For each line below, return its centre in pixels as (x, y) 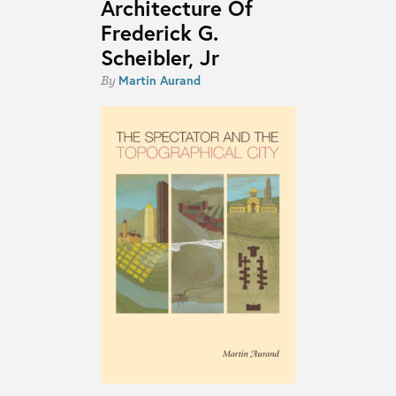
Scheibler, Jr (160, 57)
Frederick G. (159, 32)
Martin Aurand (159, 80)
